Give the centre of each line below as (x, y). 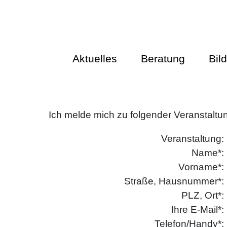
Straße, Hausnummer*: (174, 181)
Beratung (163, 58)
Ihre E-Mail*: (197, 210)
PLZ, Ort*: (202, 196)
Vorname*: (201, 167)
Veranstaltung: (192, 139)
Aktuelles (94, 58)
